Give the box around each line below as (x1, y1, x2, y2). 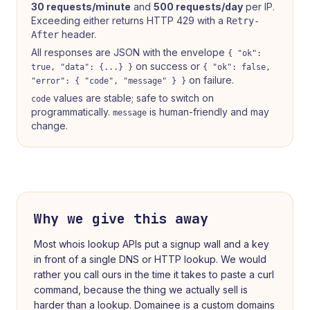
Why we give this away (34, 210, 208, 228)
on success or (136, 60, 200, 72)
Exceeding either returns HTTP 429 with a (31, 15, 226, 26)
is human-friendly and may (149, 106, 269, 118)
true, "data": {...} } (31, 62, 133, 72)
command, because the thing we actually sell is (34, 284, 248, 295)
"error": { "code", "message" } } (31, 76, 186, 86)
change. (31, 120, 68, 131)
